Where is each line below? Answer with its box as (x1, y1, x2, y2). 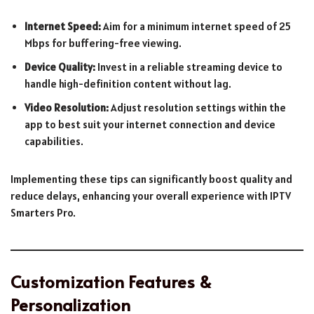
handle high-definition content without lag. (25, 76, 231, 90)
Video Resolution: (25, 100, 109, 114)
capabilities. (25, 134, 83, 148)
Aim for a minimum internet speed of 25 (101, 19, 291, 33)
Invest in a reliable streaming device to (95, 60, 282, 74)
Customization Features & (11, 269, 212, 293)
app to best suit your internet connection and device (25, 117, 275, 131)
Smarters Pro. (11, 205, 76, 219)
